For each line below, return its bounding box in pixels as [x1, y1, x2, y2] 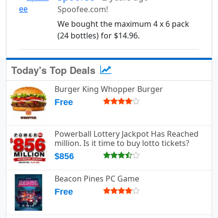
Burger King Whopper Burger [54, 84, 163, 95]
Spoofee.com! [57, 4, 108, 15]
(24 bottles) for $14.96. [57, 30, 140, 41]
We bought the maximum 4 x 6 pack [57, 18, 189, 30]
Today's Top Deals [11, 63, 98, 77]
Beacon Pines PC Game [54, 173, 139, 184]
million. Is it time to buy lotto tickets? [54, 138, 189, 149]
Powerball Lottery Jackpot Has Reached [54, 128, 199, 140]
